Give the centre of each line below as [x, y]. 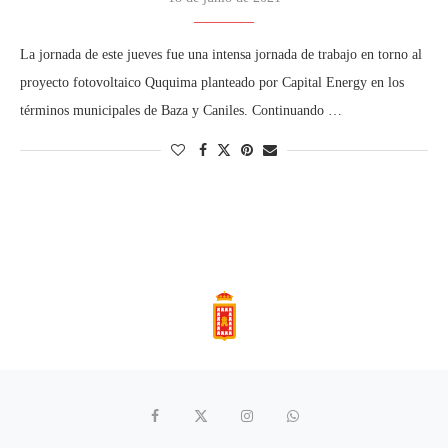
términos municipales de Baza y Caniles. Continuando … [181, 110]
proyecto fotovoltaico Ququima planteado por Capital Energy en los [212, 82]
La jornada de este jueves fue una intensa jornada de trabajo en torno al [221, 54]
